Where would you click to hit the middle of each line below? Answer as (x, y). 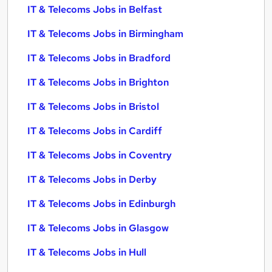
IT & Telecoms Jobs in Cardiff (95, 131)
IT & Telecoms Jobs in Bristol (93, 107)
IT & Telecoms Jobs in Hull (87, 252)
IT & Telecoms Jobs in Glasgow (98, 228)
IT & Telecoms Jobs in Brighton (98, 82)
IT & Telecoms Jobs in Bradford (99, 58)
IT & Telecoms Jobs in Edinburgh (101, 204)
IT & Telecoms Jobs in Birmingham (105, 34)
